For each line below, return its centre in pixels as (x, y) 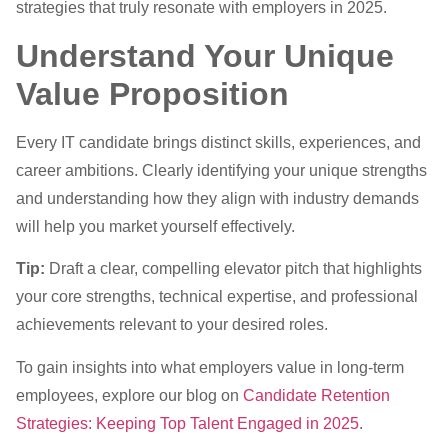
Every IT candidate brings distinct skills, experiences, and (218, 142)
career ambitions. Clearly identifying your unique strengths (221, 170)
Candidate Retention (316, 395)
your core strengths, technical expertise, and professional (217, 297)
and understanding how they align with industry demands (217, 198)
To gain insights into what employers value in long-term (210, 367)
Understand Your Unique (205, 55)
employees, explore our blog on (129, 395)
